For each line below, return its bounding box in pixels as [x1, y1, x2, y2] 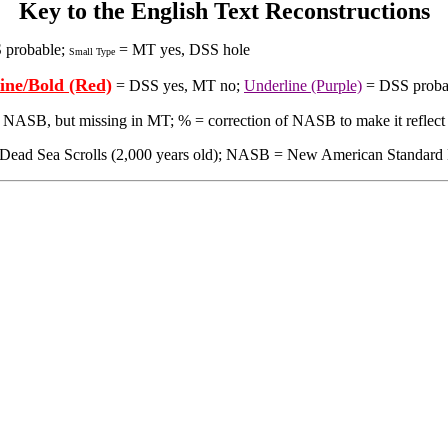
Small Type [69, 46, 115, 57]
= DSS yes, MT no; [112, 77, 244, 94]
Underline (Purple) [244, 77, 362, 94]
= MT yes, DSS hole [115, 41, 250, 58]
